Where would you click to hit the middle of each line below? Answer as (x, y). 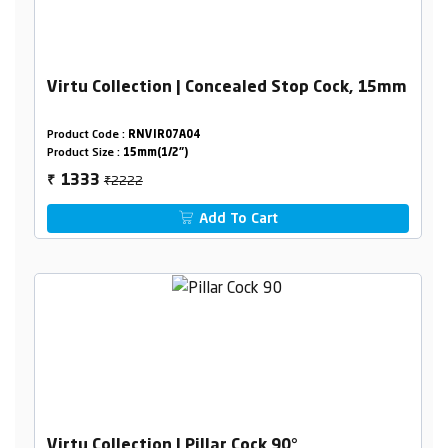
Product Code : (87, 135)
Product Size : (84, 153)
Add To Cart (237, 218)
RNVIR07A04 (163, 135)
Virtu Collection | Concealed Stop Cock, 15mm (226, 87)
